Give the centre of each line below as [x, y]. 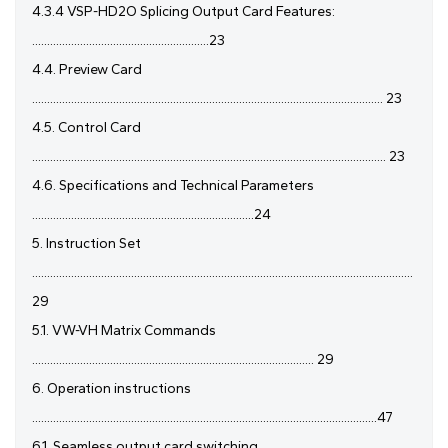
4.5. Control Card [86, 128]
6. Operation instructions [111, 389]
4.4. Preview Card [87, 70]
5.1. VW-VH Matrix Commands [124, 331]
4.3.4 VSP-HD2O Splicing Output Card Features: [183, 12]
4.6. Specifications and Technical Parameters [173, 186]
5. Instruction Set [86, 244]
